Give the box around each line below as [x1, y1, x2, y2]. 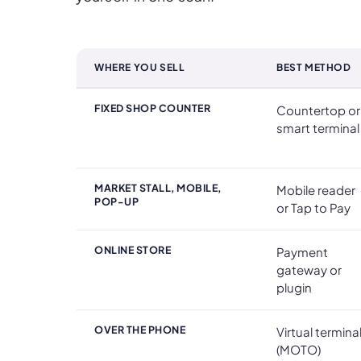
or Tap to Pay [276, 199, 351, 215]
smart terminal [276, 119, 359, 135]
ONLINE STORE [94, 243, 171, 256]
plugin [276, 279, 312, 295]
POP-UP [94, 194, 139, 208]
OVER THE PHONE [94, 322, 185, 336]
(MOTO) [276, 341, 321, 357]
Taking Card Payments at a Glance [76, 89, 253, 104]
